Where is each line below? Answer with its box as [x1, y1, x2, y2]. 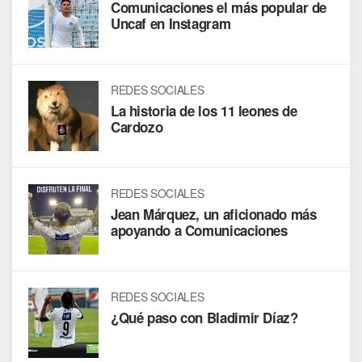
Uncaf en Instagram [110, 14, 231, 34]
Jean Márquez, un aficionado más [110, 204, 317, 224]
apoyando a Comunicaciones [110, 220, 288, 240]
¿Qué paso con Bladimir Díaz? [110, 307, 298, 327]
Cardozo [110, 116, 163, 137]
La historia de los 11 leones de [110, 100, 297, 120]
